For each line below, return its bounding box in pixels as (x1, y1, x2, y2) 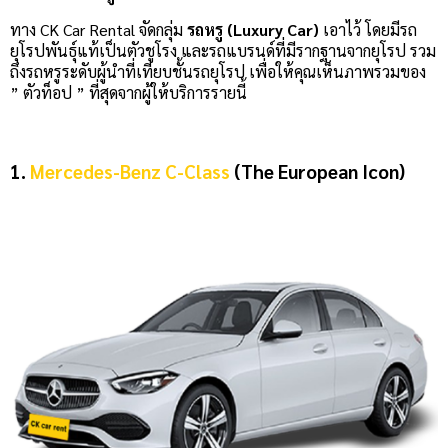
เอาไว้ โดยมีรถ (319, 18, 417, 40)
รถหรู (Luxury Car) (187, 18, 319, 40)
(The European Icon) (230, 158, 405, 183)
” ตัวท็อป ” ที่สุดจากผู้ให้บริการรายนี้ (10, 81, 247, 103)
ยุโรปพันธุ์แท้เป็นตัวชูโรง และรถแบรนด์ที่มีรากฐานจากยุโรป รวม (10, 39, 436, 61)
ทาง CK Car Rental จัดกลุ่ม (10, 18, 187, 40)
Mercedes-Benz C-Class (30, 158, 230, 183)
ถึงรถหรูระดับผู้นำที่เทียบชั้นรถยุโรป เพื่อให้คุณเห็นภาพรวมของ (10, 60, 426, 82)
